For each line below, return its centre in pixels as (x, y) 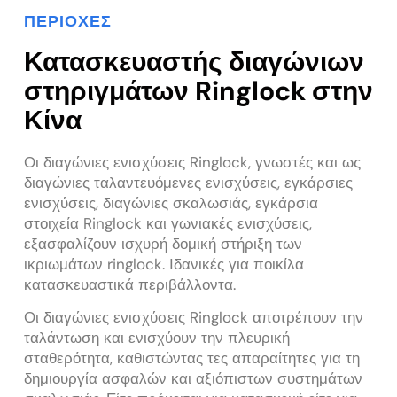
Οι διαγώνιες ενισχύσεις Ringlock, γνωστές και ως (192, 162)
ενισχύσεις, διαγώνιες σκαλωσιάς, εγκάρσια (171, 202)
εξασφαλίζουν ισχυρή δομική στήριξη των (163, 243)
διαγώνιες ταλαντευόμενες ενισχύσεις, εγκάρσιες (188, 182)
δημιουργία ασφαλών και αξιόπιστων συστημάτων (193, 379)
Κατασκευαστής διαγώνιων (194, 61)
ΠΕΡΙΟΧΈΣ (68, 21)
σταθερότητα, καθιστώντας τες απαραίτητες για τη (192, 358)
